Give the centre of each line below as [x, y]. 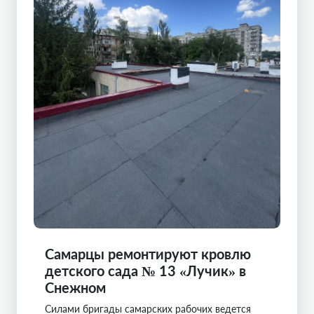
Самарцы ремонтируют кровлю [148, 253]
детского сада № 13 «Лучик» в [145, 270]
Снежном [75, 287]
